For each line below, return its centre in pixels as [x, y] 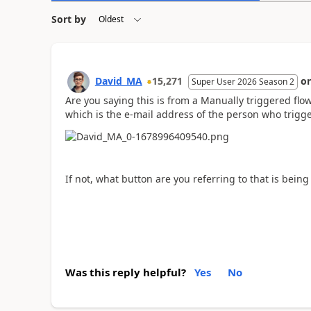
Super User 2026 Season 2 [243, 81]
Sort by [68, 19]
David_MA [118, 81]
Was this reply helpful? [125, 272]
